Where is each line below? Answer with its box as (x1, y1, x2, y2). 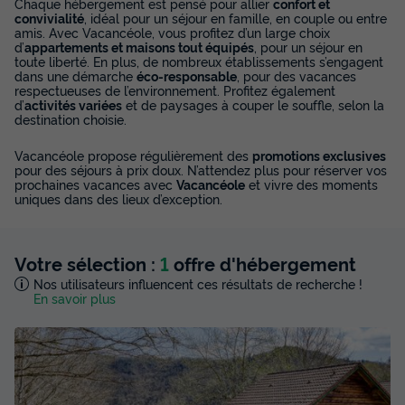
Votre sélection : (14, 250, 160, 276)
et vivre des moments (245, 175, 378, 193)
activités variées (24, 96, 122, 113)
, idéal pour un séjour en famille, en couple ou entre (84, 9, 387, 26)
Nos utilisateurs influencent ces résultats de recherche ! (33, 275, 363, 292)
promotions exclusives (252, 146, 386, 164)
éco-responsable (137, 67, 237, 84)
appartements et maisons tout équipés (24, 38, 254, 55)
